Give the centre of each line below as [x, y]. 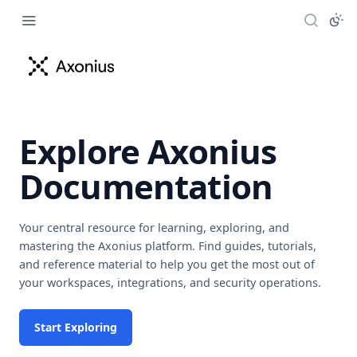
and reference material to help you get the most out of [167, 264]
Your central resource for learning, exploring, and [154, 228]
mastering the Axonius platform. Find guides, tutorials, [168, 246]
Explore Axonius [148, 151]
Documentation [146, 186]
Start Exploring [76, 327]
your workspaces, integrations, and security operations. [170, 282]
